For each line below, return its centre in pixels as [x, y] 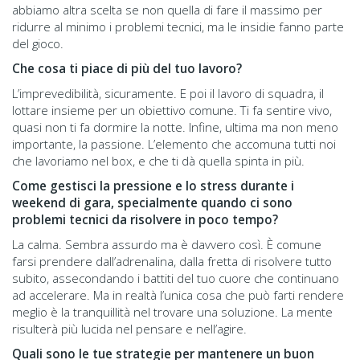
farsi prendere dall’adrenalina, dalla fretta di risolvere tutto [172, 261]
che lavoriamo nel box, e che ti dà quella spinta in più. [158, 160]
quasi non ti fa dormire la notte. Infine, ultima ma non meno [175, 127]
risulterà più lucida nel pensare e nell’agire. [129, 328]
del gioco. [38, 43]
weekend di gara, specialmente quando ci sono [152, 202]
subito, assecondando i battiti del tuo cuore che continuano [176, 278]
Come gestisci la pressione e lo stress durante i [153, 185]
